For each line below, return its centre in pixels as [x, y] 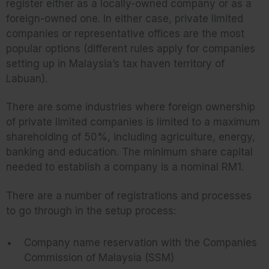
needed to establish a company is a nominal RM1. [125, 167]
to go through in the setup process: [91, 211]
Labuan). [27, 78]
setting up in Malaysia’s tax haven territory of [115, 63]
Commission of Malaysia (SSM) [99, 258]
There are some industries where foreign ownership [131, 107]
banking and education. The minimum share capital [129, 152]
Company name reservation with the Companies [141, 243]
